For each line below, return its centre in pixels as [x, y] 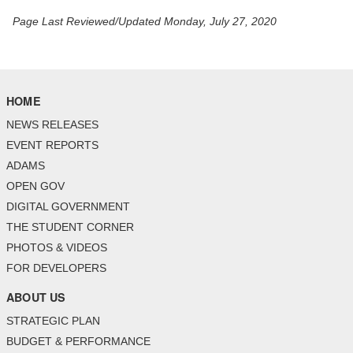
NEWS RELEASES [52, 125]
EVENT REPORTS [52, 145]
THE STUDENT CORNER [70, 227]
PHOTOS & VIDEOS [57, 248]
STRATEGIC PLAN [53, 321]
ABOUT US [36, 297]
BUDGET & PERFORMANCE [78, 342]
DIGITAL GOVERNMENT [68, 207]
